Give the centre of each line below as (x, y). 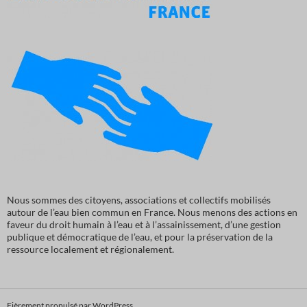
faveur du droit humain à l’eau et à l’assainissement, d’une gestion (144, 225)
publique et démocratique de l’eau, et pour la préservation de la (140, 237)
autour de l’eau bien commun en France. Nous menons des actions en (152, 212)
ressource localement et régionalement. (90, 249)
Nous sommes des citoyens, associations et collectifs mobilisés (139, 200)
